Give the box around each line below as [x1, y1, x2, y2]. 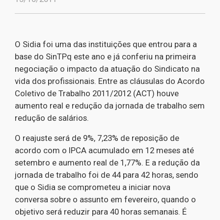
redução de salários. [15, 113, 91, 123]
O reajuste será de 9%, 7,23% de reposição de [15, 133, 179, 143]
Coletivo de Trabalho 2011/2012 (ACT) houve [15, 88, 179, 98]
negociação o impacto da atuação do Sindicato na [15, 64, 200, 74]
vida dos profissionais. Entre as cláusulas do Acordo [15, 76, 205, 86]
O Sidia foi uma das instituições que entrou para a [15, 39, 197, 49]
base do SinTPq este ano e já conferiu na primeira [15, 52, 196, 61]
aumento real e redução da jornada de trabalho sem [15, 101, 205, 110]
